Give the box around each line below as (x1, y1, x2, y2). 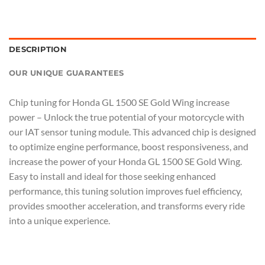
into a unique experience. (9, 215, 110, 227)
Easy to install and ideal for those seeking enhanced (9, 170, 216, 182)
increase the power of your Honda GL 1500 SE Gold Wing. (9, 156, 242, 167)
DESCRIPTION (9, 45, 67, 54)
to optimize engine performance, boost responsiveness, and (9, 141, 248, 153)
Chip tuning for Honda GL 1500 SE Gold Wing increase (9, 96, 230, 108)
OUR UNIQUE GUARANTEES (9, 69, 124, 78)
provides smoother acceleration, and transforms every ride (9, 200, 245, 212)
